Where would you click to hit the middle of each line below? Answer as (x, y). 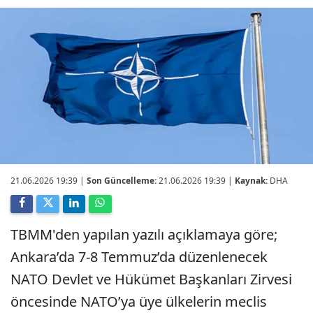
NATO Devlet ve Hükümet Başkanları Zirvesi (151, 279)
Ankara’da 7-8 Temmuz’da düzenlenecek (139, 257)
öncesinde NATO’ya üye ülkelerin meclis (139, 301)
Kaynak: (251, 181)
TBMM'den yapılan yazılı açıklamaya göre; (144, 234)
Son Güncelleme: (122, 181)
